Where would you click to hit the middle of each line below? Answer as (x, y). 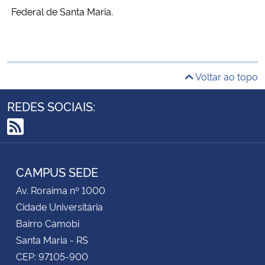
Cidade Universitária (59, 206)
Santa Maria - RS (52, 239)
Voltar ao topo (226, 76)
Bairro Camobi (48, 223)
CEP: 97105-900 (52, 256)
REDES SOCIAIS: (51, 106)
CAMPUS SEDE (57, 171)
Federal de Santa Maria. (62, 11)
